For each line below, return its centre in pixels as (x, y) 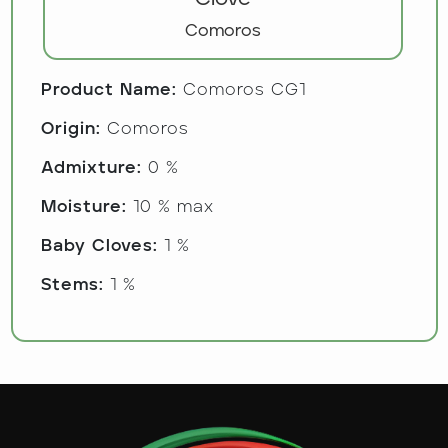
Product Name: (108, 90)
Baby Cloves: (99, 246)
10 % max (173, 207)
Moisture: (83, 207)
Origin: (70, 129)
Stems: (72, 285)
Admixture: (91, 168)
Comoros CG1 (244, 90)
